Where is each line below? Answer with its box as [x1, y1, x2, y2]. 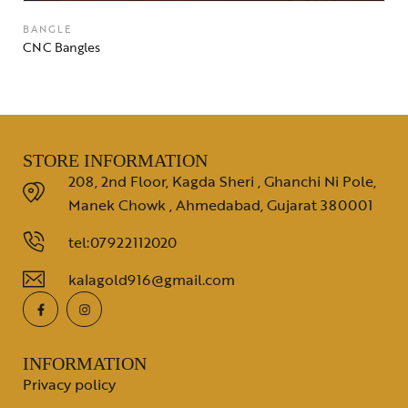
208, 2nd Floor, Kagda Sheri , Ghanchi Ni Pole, [68, 170, 376, 193]
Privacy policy [23, 373, 116, 396]
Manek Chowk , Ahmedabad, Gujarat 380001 [68, 194, 372, 217]
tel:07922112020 [68, 231, 177, 254]
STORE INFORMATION [23, 150, 208, 171]
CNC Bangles [23, 37, 100, 57]
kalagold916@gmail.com [68, 269, 235, 291]
